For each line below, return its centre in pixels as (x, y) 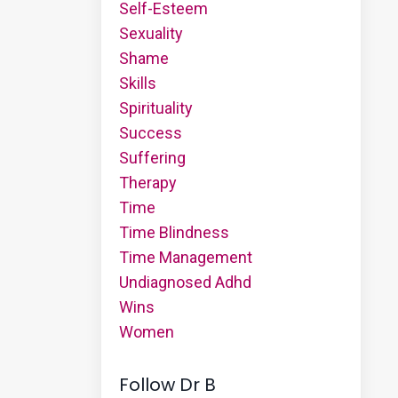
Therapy (147, 182)
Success (150, 132)
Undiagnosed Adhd (185, 282)
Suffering (152, 157)
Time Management (185, 257)
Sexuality (151, 33)
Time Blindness (174, 232)
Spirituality (155, 107)
